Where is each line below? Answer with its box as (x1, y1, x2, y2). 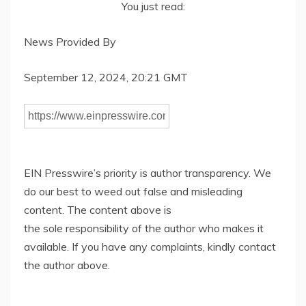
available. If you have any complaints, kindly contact (24, 240, 276, 254)
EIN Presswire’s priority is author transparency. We (24, 166, 271, 180)
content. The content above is (24, 203, 171, 217)
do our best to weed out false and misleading (24, 184, 242, 199)
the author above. (24, 258, 110, 273)
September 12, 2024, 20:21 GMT (24, 70, 188, 85)
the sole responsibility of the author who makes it (24, 221, 264, 236)
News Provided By (24, 35, 116, 49)
